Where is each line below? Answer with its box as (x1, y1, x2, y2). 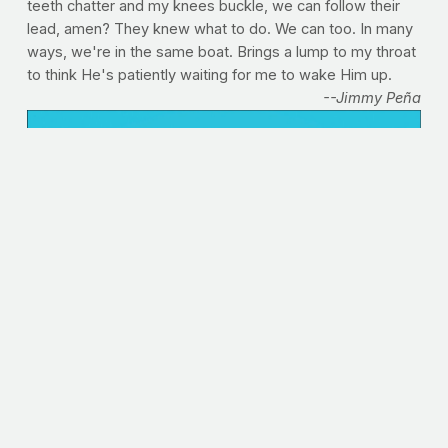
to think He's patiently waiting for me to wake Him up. (26, 66, 392, 85)
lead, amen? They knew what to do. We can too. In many (26, 20, 413, 39)
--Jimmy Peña (323, 89, 422, 108)
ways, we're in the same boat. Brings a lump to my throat (26, 43, 416, 62)
